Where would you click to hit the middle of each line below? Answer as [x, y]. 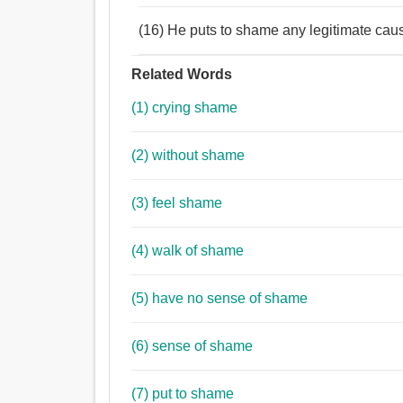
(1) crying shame [195, 108]
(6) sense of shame [203, 346]
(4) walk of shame [198, 251]
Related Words [182, 75]
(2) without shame [199, 156]
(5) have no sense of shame [230, 299]
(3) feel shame [188, 203]
